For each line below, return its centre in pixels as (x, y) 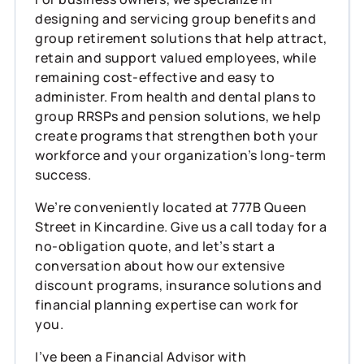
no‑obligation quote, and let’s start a (155, 246)
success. (63, 174)
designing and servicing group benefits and (175, 18)
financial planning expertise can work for (167, 304)
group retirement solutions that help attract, (181, 38)
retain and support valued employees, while (175, 57)
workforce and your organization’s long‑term (181, 155)
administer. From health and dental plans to (176, 96)
